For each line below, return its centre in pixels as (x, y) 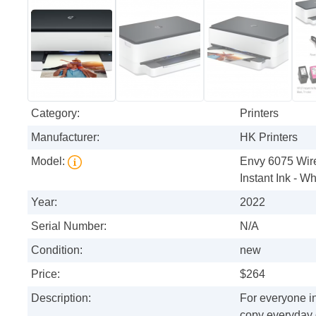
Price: (45, 274)
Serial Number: (69, 226)
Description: (61, 298)
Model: (49, 161)
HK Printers (269, 137)
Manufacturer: (65, 137)
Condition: (57, 250)
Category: (55, 113)
